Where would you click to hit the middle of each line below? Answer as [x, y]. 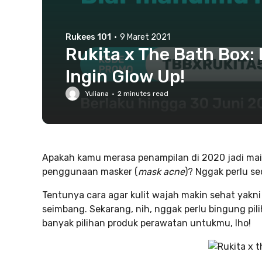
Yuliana [97, 94]
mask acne [161, 172]
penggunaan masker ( [90, 172]
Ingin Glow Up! [125, 77]
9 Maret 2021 [145, 37]
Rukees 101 [88, 37]
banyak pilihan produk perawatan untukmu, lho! [148, 223]
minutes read [145, 94]
